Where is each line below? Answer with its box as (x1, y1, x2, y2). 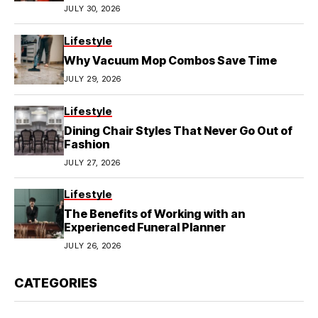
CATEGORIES (14, 275, 97, 290)
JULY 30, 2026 (64, 3, 121, 13)
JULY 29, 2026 (64, 73, 121, 84)
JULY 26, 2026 (64, 240, 121, 251)
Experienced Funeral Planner (64, 219, 226, 234)
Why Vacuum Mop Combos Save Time (64, 53, 277, 67)
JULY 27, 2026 (64, 157, 121, 168)
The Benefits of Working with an (64, 206, 245, 221)
